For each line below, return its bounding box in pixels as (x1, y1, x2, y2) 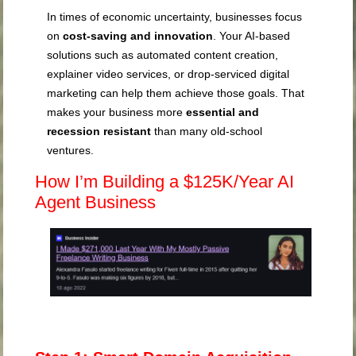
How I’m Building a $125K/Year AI (35, 172, 295, 192)
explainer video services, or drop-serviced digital (47, 68, 290, 81)
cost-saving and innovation (63, 29, 214, 43)
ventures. (47, 144, 95, 157)
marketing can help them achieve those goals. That (47, 87, 305, 100)
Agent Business (35, 192, 157, 213)
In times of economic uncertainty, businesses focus (47, 10, 303, 24)
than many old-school (151, 125, 263, 138)
